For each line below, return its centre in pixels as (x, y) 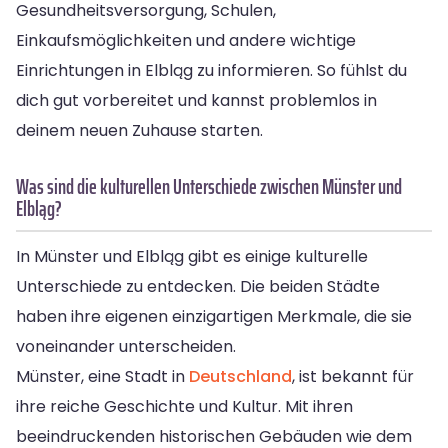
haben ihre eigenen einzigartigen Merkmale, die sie (214, 316)
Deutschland (240, 376)
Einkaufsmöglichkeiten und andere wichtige (186, 40)
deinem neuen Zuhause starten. (139, 130)
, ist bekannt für (353, 376)
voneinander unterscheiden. (126, 346)
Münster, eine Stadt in (102, 376)
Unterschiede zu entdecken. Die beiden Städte (198, 286)
